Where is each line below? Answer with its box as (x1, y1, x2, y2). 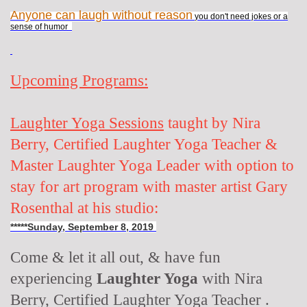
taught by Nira (164, 114, 260, 132)
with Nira (198, 269, 262, 288)
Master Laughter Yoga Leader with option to (10, 156, 294, 175)
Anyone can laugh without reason (10, 8, 193, 23)
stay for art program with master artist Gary (10, 177, 288, 196)
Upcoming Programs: (10, 71, 148, 90)
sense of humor (10, 22, 72, 32)
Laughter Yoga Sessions (10, 114, 164, 132)
